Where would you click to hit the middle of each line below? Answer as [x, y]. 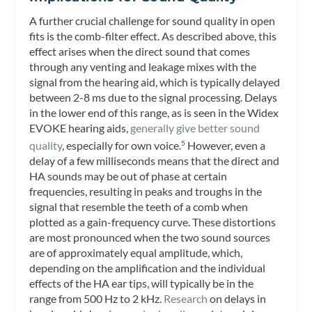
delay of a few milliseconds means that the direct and [155, 161]
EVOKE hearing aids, [80, 127]
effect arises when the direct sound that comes [140, 51]
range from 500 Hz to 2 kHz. [97, 299]
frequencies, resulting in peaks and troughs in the [146, 192]
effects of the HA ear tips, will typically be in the [142, 283]
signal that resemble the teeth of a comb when [139, 207]
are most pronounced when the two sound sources [150, 237]
